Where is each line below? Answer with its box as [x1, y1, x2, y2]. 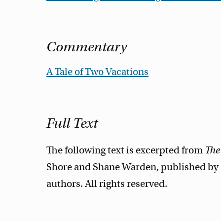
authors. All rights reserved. [46, 177, 168, 190]
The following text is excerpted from [46, 144, 205, 156]
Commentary [46, 38, 127, 56]
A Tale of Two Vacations [46, 66, 149, 78]
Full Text [46, 114, 98, 132]
